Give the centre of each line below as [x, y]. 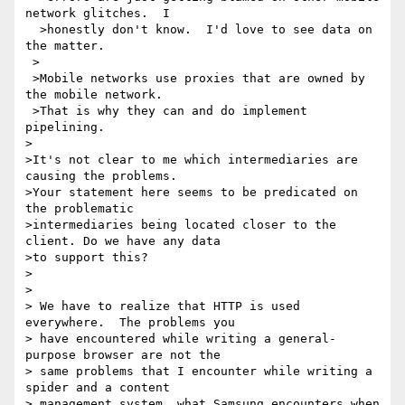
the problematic [83, 209]
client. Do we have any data [127, 241]
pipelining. [65, 127]
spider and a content [98, 388]
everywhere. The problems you [130, 323]
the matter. [65, 46]
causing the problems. [105, 176]
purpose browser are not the [123, 355]
